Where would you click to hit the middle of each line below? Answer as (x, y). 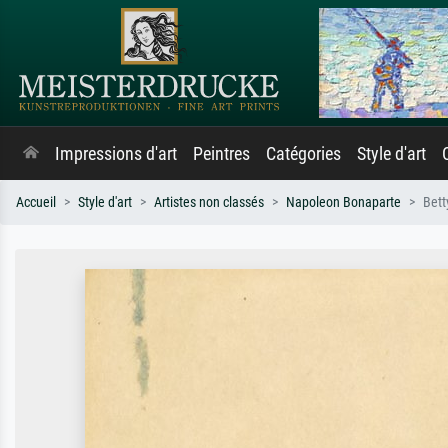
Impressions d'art (116, 154)
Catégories (303, 154)
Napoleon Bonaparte (343, 202)
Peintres (221, 154)
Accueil (36, 202)
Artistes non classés (209, 202)
